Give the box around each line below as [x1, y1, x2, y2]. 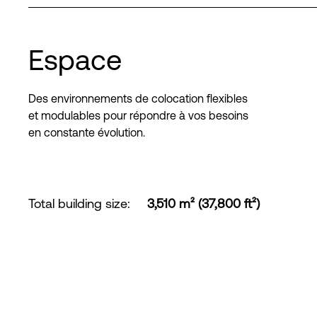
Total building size [28, 196, 127, 211]
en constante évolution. [28, 126, 145, 139]
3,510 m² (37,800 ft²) [147, 196, 260, 211]
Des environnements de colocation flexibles [28, 92, 248, 105]
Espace [28, 44, 122, 76]
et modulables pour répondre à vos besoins [28, 109, 248, 122]
